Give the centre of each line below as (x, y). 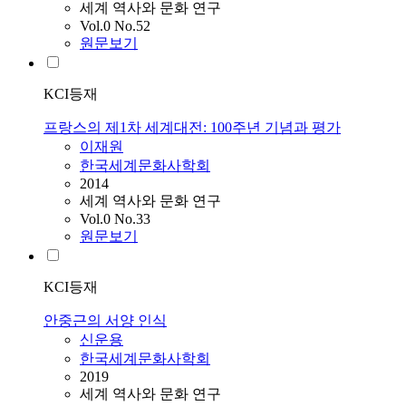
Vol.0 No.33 (115, 219)
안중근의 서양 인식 (105, 321)
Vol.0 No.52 (115, 26)
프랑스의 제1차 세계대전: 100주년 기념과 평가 (192, 128)
